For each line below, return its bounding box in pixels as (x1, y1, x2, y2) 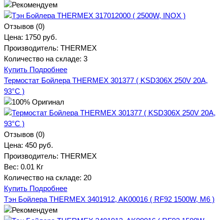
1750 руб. (25, 32, 57, 41)
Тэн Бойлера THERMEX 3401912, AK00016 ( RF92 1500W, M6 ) (4, 194, 215, 203)
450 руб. (25, 140, 53, 149)
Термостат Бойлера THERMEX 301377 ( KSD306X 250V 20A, (4, 76, 208, 84)
